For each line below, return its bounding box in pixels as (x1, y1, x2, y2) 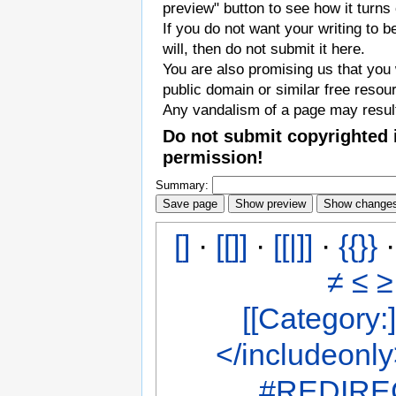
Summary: (156, 178, 209, 192)
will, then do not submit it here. (163, 41, 365, 58)
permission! (163, 147, 263, 168)
